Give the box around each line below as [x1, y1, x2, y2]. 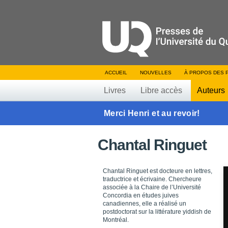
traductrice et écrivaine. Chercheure [103, 176, 202, 183]
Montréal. [103, 216, 129, 223]
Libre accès [140, 86, 182, 95]
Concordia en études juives [103, 192, 179, 199]
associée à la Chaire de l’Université [103, 184, 201, 191]
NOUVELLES [140, 70, 172, 75]
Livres [104, 86, 126, 95]
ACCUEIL [105, 70, 127, 75]
